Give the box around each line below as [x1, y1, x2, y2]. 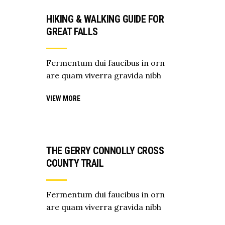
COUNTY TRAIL [46, 157, 103, 169]
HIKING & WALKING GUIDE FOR [46, 13, 164, 26]
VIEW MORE [46, 94, 80, 102]
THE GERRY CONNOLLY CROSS [46, 144, 164, 157]
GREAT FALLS [46, 26, 98, 38]
